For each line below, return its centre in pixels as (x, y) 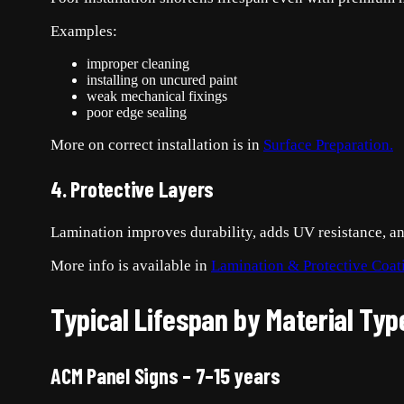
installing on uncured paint (162, 79)
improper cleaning (138, 63)
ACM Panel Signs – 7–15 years (165, 376)
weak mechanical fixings (157, 96)
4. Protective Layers (133, 188)
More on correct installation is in (157, 144)
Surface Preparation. (328, 144)
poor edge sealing (137, 112)
